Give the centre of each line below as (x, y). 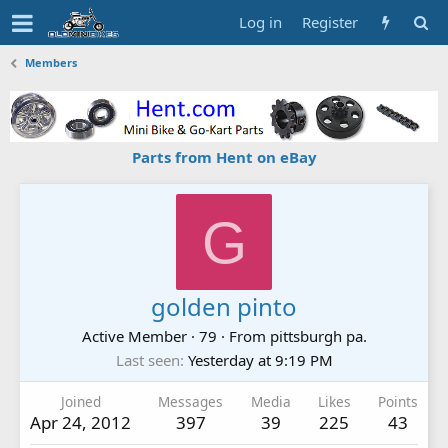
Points (398, 401)
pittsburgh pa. (318, 335)
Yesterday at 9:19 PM (260, 359)
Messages (191, 401)
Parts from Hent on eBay (224, 156)
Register (330, 22)
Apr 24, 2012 (80, 422)
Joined (80, 401)
